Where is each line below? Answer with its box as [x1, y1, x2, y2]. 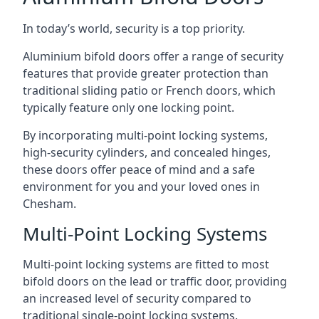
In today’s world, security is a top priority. [23, 21, 245, 36]
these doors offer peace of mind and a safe [23, 162, 255, 177]
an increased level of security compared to [23, 291, 251, 306]
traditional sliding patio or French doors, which [23, 83, 276, 98]
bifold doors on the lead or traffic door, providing [23, 273, 287, 289]
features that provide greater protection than [23, 66, 268, 81]
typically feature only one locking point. [23, 100, 234, 115]
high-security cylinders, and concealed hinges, [23, 145, 271, 160]
